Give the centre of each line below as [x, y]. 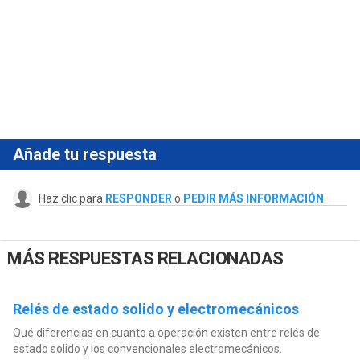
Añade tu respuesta [84, 155]
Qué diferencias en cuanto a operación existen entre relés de [166, 332]
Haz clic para [72, 199]
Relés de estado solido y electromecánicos [155, 309]
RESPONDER [138, 199]
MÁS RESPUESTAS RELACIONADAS [145, 259]
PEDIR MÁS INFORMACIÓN [253, 199]
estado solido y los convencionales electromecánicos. [147, 348]
